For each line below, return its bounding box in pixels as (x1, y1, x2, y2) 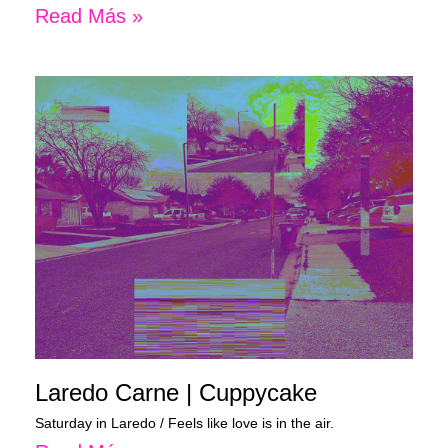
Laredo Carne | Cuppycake (35, 379, 317, 407)
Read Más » (35, 4, 143, 27)
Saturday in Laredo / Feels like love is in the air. (35, 415, 334, 432)
